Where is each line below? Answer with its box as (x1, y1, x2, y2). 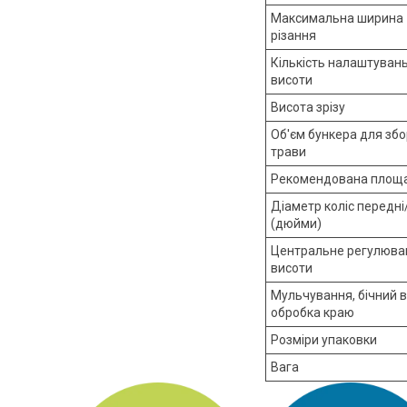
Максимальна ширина (271, 11, 403, 26)
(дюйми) (271, 216, 322, 232)
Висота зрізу (271, 100, 345, 115)
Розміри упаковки (271, 333, 377, 348)
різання (271, 28, 316, 44)
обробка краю (271, 305, 354, 321)
